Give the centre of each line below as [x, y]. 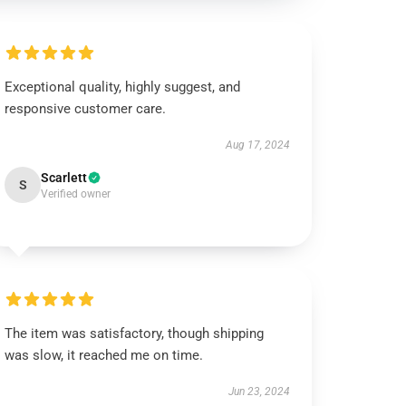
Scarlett [64, 178]
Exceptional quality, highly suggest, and [123, 87]
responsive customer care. [86, 109]
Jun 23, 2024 [259, 391]
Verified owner [76, 194]
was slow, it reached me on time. [104, 355]
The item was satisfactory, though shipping [135, 333]
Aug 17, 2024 [257, 145]
